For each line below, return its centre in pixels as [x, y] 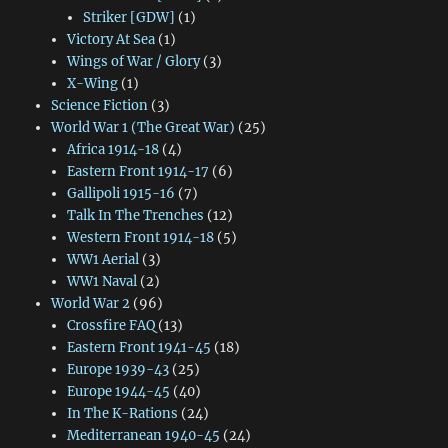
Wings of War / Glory [133, 61]
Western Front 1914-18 [140, 237]
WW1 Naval [101, 281]
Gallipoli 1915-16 [120, 193]
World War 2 [90, 303]
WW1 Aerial [102, 259]
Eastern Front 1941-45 [138, 347]
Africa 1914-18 [112, 149]
